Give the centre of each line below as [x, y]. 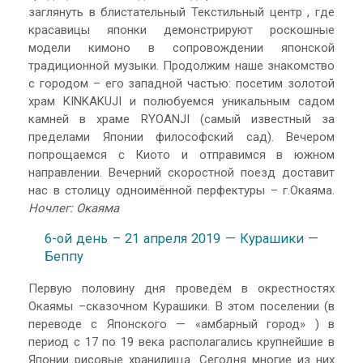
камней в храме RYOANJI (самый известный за [181, 119]
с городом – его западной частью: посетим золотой [181, 83]
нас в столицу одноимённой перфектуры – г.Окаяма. [181, 190]
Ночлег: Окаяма [74, 208]
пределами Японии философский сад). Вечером [181, 137]
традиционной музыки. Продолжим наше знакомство [181, 65]
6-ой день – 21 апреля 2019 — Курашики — [181, 239]
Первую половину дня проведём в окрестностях [181, 288]
